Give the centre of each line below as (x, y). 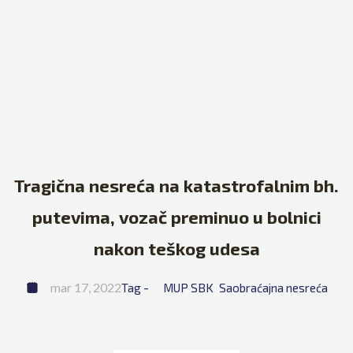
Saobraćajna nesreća (273, 288)
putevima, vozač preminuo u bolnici (176, 217)
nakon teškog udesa (176, 249)
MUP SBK (188, 288)
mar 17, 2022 (85, 288)
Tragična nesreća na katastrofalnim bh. (176, 186)
